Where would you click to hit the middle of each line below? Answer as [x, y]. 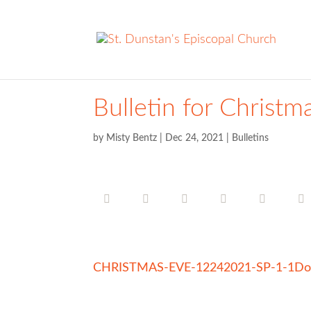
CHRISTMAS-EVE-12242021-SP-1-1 [194, 268]
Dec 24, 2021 [195, 138]
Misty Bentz [132, 138]
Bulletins [251, 138]
